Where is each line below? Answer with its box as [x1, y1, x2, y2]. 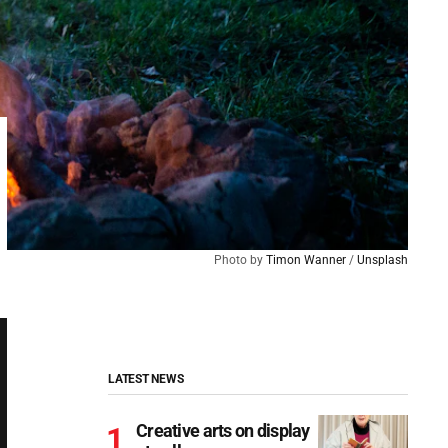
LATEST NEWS [108, 372, 184, 386]
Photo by [214, 253, 266, 267]
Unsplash [357, 253, 408, 267]
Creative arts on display [136, 419, 310, 441]
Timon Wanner [266, 253, 346, 267]
